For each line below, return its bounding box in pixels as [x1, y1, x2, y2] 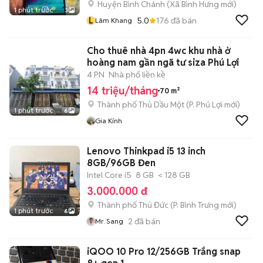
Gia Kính [95, 116, 122, 125]
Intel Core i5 [87, 170, 131, 180]
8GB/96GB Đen [87, 157, 156, 169]
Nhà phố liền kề [109, 69, 166, 80]
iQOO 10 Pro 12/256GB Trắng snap [87, 245, 241, 258]
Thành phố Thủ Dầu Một [97, 99, 184, 110]
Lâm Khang [95, 16, 132, 25]
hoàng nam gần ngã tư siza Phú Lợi [87, 56, 239, 69]
